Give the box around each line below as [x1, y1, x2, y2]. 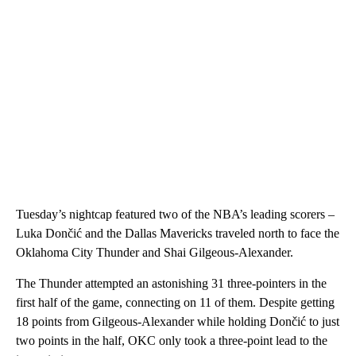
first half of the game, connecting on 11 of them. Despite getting [16, 295, 335, 309]
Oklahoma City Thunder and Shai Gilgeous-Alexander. [16, 245, 293, 259]
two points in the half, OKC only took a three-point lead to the [16, 333, 327, 347]
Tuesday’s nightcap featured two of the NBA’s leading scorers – [16, 207, 335, 221]
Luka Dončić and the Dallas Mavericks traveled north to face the [16, 226, 339, 240]
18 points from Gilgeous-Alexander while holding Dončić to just [16, 314, 339, 328]
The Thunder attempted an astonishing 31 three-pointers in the [16, 276, 327, 290]
